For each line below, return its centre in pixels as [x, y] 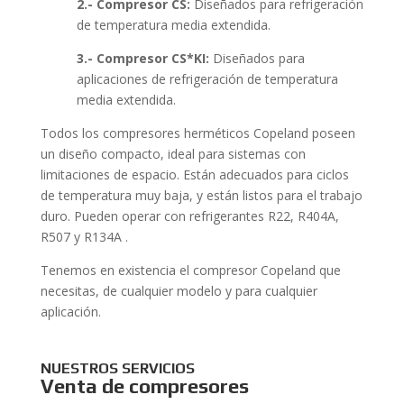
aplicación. [70, 312]
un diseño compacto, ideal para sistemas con [173, 154]
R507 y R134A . [84, 237]
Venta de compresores [144, 386]
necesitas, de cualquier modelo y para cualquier [179, 291]
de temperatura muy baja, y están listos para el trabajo [201, 195]
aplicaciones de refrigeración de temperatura [207, 79]
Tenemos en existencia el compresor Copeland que [190, 270]
